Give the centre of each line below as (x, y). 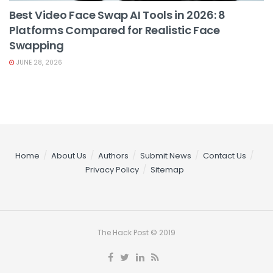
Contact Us (225, 155)
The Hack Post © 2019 (136, 232)
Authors (113, 155)
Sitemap (167, 169)
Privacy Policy (112, 169)
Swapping (37, 45)
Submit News (166, 155)
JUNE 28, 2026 (38, 62)
